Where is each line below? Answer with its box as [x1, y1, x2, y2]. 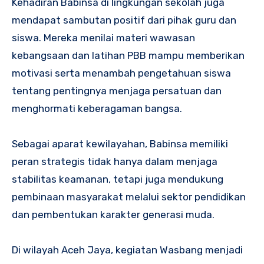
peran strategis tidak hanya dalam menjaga [12, 156, 217, 168]
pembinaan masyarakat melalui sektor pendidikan [12, 191, 246, 203]
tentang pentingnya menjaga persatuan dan [12, 85, 222, 97]
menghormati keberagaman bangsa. [12, 103, 182, 115]
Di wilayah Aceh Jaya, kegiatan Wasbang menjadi [12, 244, 243, 256]
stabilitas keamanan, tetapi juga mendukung [12, 173, 223, 186]
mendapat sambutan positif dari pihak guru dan [12, 14, 236, 27]
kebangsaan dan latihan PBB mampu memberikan [12, 49, 245, 62]
